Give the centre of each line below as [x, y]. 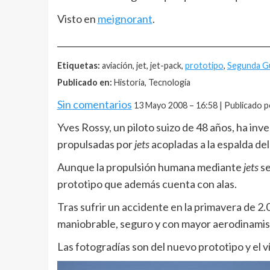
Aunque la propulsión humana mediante [150, 167]
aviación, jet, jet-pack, [142, 65]
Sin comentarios [94, 104]
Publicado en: [84, 82]
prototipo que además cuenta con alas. [147, 184]
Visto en [77, 19]
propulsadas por [96, 144]
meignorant [125, 19]
